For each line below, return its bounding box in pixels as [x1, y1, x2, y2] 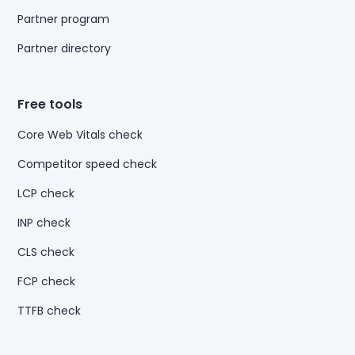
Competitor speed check [17, 156, 158, 173]
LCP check [17, 185, 75, 202]
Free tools [17, 95, 83, 114]
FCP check [17, 273, 76, 290]
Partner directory [17, 40, 112, 57]
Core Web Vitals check [17, 127, 143, 143]
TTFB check [17, 303, 82, 319]
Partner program [17, 11, 110, 28]
